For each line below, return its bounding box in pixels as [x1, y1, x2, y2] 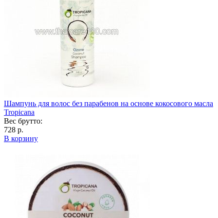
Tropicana [4, 108, 35, 116]
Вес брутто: [4, 116, 42, 125]
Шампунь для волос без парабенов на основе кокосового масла [4, 99, 213, 108]
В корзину [4, 134, 38, 143]
